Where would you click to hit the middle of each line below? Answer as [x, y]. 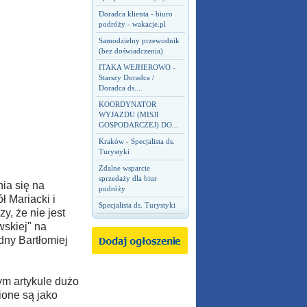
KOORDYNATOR [127, 104]
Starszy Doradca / [126, 77]
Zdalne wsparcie [124, 168]
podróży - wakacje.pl [132, 24]
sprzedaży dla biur [127, 178]
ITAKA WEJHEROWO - [137, 67]
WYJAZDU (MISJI [128, 114]
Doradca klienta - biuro [135, 14]
